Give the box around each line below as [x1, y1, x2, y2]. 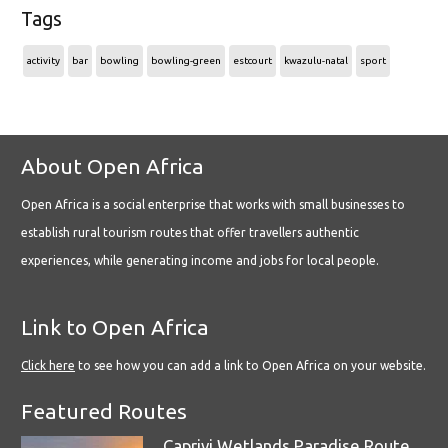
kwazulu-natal [284, 55, 348, 67]
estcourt [233, 55, 272, 67]
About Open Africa [21, 154, 204, 179]
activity [27, 55, 60, 67]
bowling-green [151, 55, 221, 67]
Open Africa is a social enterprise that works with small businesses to [21, 198, 405, 212]
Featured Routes [21, 399, 187, 424]
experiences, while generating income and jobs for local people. [21, 254, 379, 268]
